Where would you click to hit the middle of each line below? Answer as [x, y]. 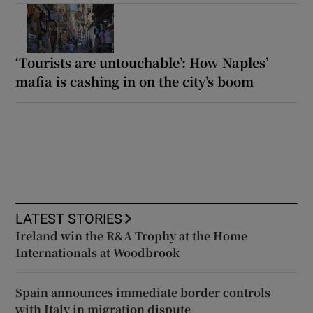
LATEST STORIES [69, 219]
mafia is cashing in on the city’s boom [135, 81]
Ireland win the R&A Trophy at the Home [132, 236]
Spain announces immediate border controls [143, 293]
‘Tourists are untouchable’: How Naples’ [142, 63]
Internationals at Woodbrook [98, 253]
